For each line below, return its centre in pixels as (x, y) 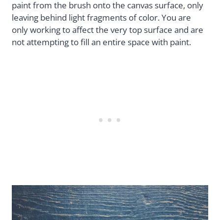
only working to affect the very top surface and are (108, 30)
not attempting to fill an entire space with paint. (101, 42)
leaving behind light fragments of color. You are (101, 18)
